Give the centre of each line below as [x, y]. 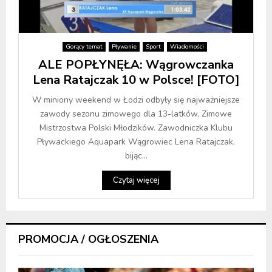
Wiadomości [187, 47]
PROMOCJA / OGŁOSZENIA [88, 240]
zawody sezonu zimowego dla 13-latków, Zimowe [136, 114]
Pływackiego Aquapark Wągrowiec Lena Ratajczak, [136, 142]
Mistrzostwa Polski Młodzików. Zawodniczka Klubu [136, 128]
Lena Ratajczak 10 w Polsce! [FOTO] [136, 80]
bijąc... [136, 156]
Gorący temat [84, 47]
